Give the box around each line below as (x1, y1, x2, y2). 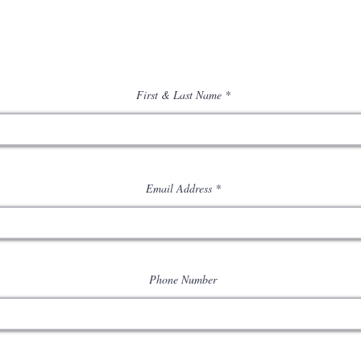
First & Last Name (135, 87, 222, 102)
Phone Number (149, 272, 217, 287)
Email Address (145, 180, 212, 196)
